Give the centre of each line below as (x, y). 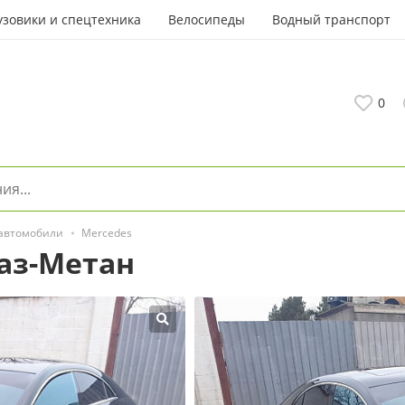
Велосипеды (207, 19)
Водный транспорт (331, 19)
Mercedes (107, 233)
